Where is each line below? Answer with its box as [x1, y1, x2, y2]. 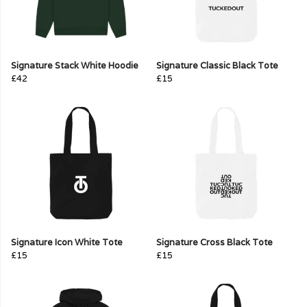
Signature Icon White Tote [11, 236, 123, 249]
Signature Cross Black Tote [156, 236, 273, 249]
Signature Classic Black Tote [156, 60, 278, 72]
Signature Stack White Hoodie [11, 60, 138, 72]
